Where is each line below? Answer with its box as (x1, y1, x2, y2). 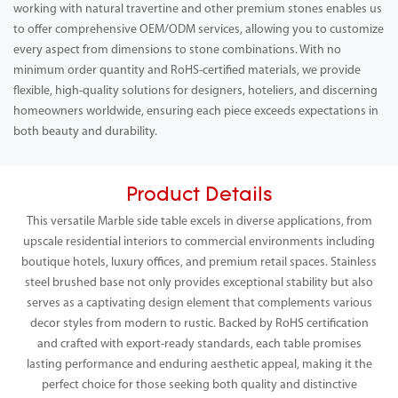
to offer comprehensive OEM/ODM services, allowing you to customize (13, 22, 384, 36)
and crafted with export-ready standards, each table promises (36, 337, 362, 351)
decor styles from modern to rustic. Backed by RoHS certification (29, 316, 369, 330)
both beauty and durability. (13, 124, 157, 139)
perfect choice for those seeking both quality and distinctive (41, 378, 357, 392)
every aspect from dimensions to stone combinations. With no (13, 43, 341, 57)
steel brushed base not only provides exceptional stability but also (25, 275, 373, 290)
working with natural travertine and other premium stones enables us (13, 2, 382, 16)
